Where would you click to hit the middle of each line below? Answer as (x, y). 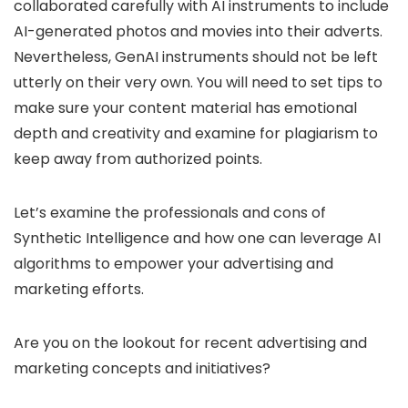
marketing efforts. (79, 289)
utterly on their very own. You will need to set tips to (198, 82)
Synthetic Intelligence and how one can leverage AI (197, 238)
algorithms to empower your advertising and (173, 264)
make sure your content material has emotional (185, 108)
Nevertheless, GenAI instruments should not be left (196, 57)
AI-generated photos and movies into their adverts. (198, 31)
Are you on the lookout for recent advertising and (190, 343)
